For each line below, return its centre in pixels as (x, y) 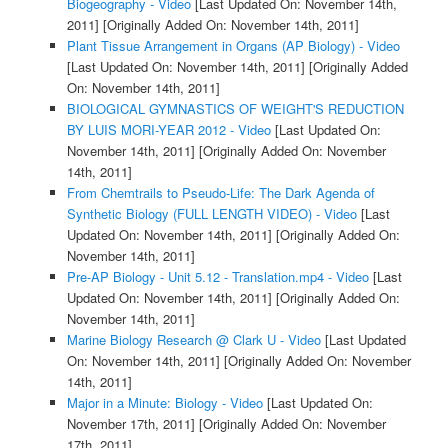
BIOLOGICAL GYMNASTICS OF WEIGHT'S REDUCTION (235, 109)
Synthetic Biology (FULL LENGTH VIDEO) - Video (211, 214)
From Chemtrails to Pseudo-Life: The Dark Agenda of (220, 193)
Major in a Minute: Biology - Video (164, 403)
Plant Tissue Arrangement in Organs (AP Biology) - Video (233, 46)
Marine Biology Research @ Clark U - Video (193, 340)
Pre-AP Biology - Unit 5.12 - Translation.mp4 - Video (217, 277)
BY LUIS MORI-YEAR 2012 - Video (168, 130)
